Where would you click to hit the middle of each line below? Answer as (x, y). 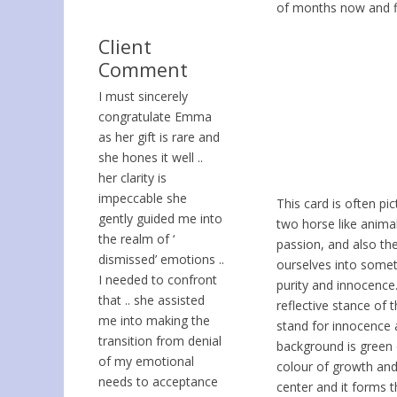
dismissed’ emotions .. (161, 259)
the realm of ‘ (136, 238)
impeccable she (143, 198)
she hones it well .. (151, 157)
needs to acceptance (158, 381)
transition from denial (160, 340)
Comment (143, 69)
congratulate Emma (155, 116)
